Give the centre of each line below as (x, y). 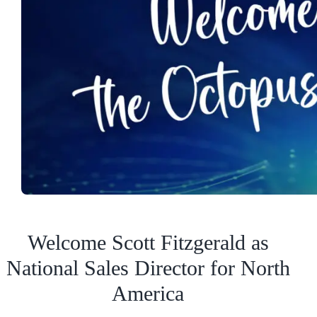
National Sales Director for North (148, 268)
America (148, 293)
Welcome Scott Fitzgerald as (148, 242)
